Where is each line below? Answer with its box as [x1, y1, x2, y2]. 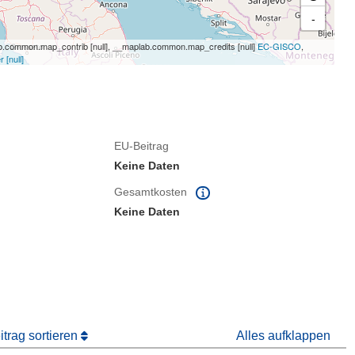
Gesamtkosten [114, 185, 191, 198]
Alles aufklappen [236, 329, 331, 342]
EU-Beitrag [114, 139, 170, 152]
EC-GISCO [258, 40, 301, 52]
